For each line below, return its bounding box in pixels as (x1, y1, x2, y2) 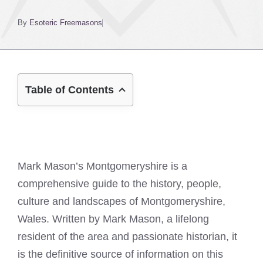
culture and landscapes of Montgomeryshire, (18, 195, 225, 207)
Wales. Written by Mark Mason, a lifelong (18, 213, 209, 225)
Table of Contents (25, 84, 114, 96)
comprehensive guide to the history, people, (18, 178, 221, 190)
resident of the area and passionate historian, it (18, 231, 237, 242)
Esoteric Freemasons (29, 18, 102, 27)
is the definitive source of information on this (18, 248, 223, 260)
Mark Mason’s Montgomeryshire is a (18, 160, 187, 172)
